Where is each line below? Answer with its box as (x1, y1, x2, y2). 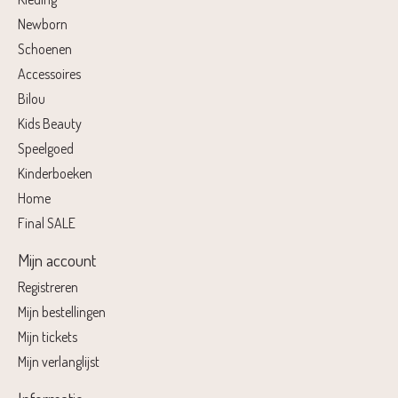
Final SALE (18, 213, 76, 232)
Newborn (18, 14, 68, 33)
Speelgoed (18, 139, 74, 157)
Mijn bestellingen (18, 303, 106, 322)
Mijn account (18, 248, 96, 271)
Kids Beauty (18, 114, 82, 132)
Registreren (18, 278, 78, 297)
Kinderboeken (18, 163, 92, 182)
